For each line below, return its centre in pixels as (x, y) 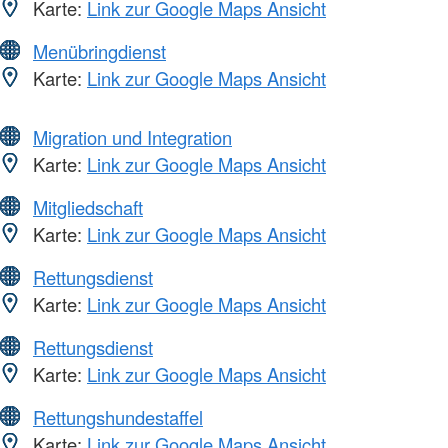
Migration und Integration (132, 136)
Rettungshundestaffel (118, 416)
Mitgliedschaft (88, 206)
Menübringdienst (99, 50)
